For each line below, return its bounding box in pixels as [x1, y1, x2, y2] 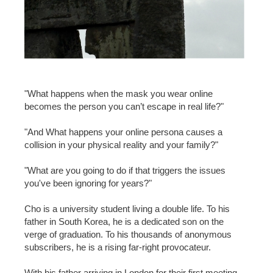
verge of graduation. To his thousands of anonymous [24, 229, 232, 239]
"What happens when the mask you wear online [24, 88, 213, 99]
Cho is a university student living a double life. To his [24, 203, 230, 214]
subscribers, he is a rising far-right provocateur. [24, 241, 211, 252]
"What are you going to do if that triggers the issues [24, 165, 225, 175]
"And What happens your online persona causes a [24, 126, 222, 137]
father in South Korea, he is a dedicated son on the [24, 216, 224, 227]
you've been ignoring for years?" [24, 177, 152, 188]
